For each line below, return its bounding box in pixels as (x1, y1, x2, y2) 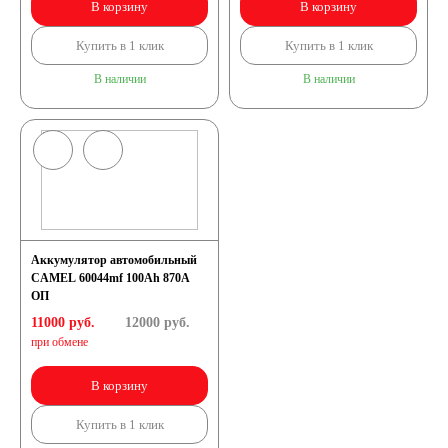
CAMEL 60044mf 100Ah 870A (31, 271, 190, 285)
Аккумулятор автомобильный (31, 253, 197, 267)
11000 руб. (31, 315, 95, 330)
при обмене (31, 335, 88, 349)
